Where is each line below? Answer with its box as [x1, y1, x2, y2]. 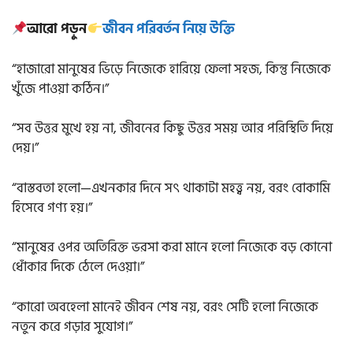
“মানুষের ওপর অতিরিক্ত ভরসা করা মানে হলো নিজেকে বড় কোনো [12, 236, 332, 259]
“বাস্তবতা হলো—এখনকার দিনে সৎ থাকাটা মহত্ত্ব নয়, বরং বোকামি [12, 176, 330, 199]
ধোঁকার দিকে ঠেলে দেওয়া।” [12, 256, 144, 279]
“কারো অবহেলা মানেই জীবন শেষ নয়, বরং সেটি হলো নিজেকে [12, 295, 318, 318]
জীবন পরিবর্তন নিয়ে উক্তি [102, 18, 235, 41]
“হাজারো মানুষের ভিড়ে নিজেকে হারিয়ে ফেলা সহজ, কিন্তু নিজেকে [12, 58, 331, 80]
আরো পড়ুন [27, 18, 87, 41]
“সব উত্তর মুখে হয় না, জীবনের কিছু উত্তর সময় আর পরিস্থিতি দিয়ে [12, 117, 333, 140]
